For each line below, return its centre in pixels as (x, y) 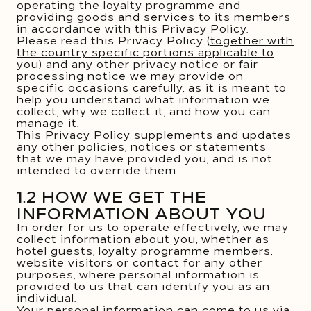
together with (252, 40)
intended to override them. (98, 169)
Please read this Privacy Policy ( (114, 40)
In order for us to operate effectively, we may (153, 226)
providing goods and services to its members (154, 16)
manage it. (48, 122)
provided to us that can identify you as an (143, 285)
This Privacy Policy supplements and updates (154, 134)
